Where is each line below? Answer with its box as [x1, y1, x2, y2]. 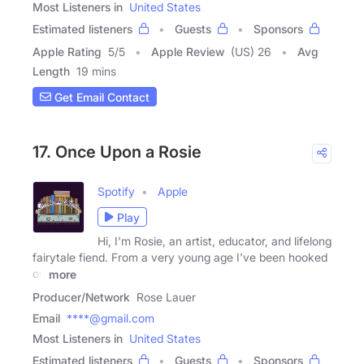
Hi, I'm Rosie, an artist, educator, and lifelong [97, 234, 331, 249]
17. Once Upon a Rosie [32, 142, 201, 162]
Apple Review [151, 45, 224, 59]
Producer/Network [32, 289, 130, 304]
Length [32, 64, 70, 79]
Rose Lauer [136, 289, 196, 304]
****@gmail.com [67, 310, 154, 325]
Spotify [97, 184, 135, 199]
